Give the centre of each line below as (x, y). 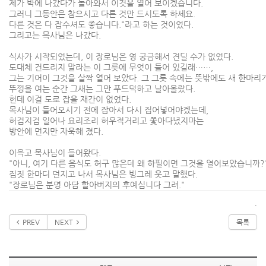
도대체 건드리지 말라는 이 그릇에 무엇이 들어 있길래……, (111, 67)
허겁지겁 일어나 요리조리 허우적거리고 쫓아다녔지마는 (106, 121)
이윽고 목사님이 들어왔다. (55, 153)
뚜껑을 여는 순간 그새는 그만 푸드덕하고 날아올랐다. (102, 88)
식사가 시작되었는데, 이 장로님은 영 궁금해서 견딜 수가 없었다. (121, 56)
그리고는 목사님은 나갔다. (56, 35)
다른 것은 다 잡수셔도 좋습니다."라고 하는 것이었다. (101, 24)
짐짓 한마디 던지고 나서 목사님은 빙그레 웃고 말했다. (103, 174)
